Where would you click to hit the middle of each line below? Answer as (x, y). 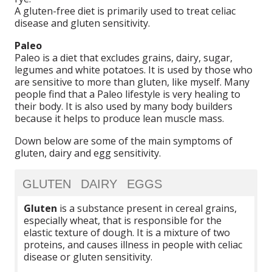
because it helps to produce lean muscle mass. (120, 119)
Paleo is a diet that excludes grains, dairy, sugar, (124, 58)
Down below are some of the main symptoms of (124, 141)
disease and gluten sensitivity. (83, 23)
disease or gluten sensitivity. (88, 257)
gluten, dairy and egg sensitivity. (88, 153)
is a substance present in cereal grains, (147, 209)
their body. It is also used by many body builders (124, 107)
